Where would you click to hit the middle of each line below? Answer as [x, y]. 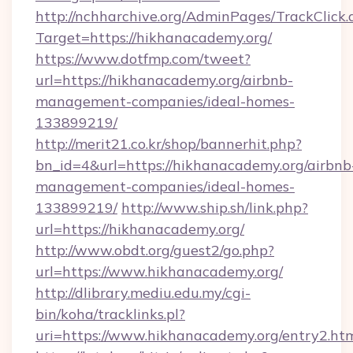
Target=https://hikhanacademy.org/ [154, 37]
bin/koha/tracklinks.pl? [110, 314]
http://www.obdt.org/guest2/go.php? [155, 250]
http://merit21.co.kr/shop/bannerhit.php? [169, 144]
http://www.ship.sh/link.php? [215, 208]
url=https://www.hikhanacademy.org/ [159, 271]
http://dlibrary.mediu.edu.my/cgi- [143, 293]
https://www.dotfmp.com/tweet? [143, 59]
